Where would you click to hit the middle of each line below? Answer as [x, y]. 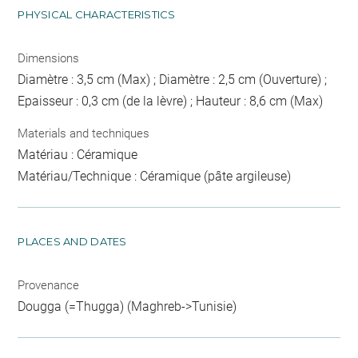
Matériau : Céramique [78, 154]
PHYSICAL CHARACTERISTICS [97, 15]
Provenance [49, 285]
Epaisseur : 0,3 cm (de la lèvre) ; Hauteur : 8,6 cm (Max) [171, 101]
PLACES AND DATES [72, 241]
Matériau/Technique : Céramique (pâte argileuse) [155, 176]
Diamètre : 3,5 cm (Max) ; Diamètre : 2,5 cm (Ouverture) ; [173, 80]
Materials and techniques [84, 133]
